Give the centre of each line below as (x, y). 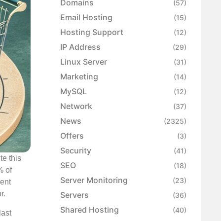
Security (76, 151)
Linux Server (84, 62)
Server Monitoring (94, 180)
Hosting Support (92, 32)
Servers (74, 195)
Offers (72, 136)
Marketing (79, 77)
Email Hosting (86, 18)
